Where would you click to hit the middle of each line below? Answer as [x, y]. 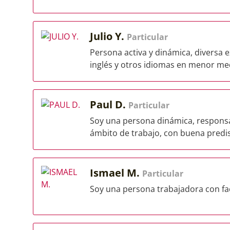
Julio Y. [108, 36]
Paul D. [109, 104]
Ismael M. [116, 173]
